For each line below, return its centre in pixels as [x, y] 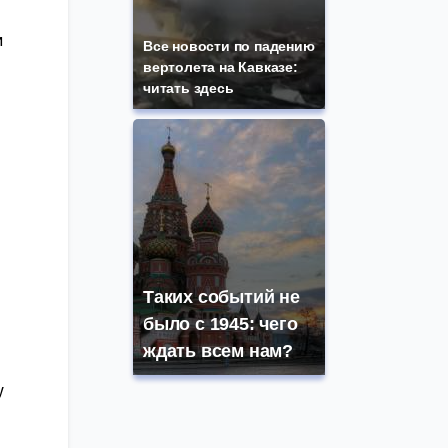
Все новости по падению [229, 46]
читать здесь [188, 88]
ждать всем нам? [218, 351]
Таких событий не [221, 297]
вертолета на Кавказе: [220, 67]
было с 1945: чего [220, 324]
